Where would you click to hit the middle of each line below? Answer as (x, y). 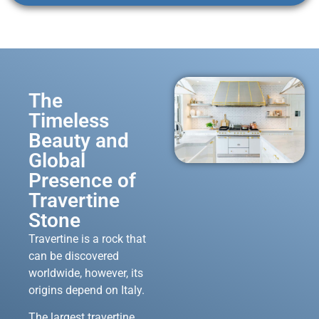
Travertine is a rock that (87, 239)
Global (57, 160)
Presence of (82, 180)
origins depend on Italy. (87, 290)
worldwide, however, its (86, 273)
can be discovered (74, 256)
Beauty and (79, 140)
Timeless (69, 120)
